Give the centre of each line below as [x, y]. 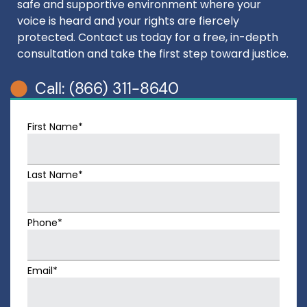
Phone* [45, 223]
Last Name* [55, 175]
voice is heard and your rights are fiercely [128, 21]
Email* [42, 271]
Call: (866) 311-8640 [107, 89]
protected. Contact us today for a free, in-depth [148, 38]
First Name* [55, 127]
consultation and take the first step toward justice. [153, 54]
